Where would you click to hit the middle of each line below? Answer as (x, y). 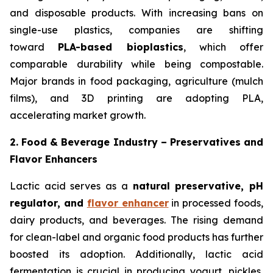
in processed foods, (216, 203)
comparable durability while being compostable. (136, 64)
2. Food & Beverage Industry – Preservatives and (136, 142)
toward (34, 47)
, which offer (223, 47)
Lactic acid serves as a (71, 186)
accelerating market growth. (78, 115)
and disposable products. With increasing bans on (136, 13)
